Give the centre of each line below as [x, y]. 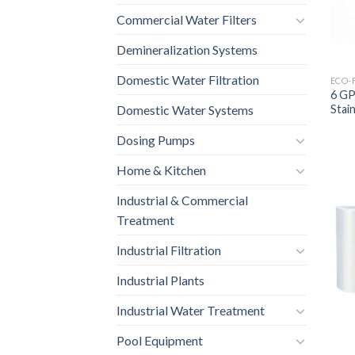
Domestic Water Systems [185, 110]
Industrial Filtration [169, 250]
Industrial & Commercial [182, 200]
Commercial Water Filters [187, 20]
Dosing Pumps [156, 140]
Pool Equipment [160, 341]
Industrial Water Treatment [191, 311]
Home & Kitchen [161, 170]
